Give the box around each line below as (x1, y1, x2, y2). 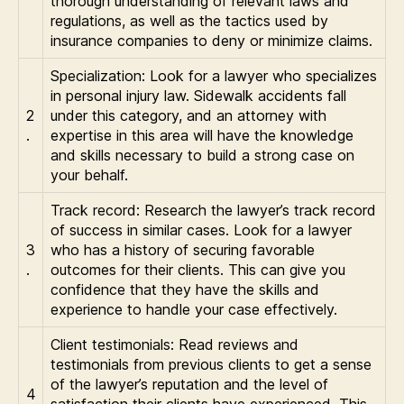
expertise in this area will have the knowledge (50, 126, 353, 144)
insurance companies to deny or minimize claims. (50, 32, 372, 50)
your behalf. (50, 166, 128, 184)
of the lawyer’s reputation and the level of (50, 375, 328, 393)
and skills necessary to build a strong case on (50, 146, 354, 164)
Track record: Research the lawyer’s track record (50, 201, 376, 219)
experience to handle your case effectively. (50, 300, 337, 318)
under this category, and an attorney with (50, 106, 326, 124)
